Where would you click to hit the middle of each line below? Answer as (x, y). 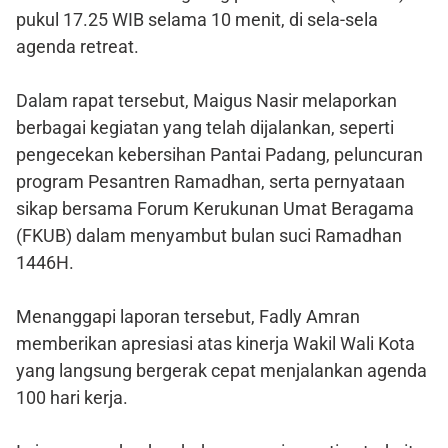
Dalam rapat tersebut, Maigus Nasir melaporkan (206, 101)
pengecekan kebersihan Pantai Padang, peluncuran (219, 155)
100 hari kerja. (72, 398)
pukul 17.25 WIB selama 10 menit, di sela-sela (197, 20)
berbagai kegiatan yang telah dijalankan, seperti (205, 128)
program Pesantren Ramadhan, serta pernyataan (210, 182)
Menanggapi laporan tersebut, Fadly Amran (188, 317)
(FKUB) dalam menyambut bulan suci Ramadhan (209, 236)
